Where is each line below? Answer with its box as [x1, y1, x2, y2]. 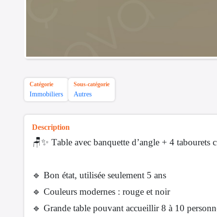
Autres [74, 91, 92, 98]
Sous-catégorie [74, 81, 109, 88]
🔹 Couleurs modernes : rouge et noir [32, 186, 170, 197]
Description [32, 123, 70, 132]
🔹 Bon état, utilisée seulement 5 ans [32, 170, 166, 181]
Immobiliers [30, 91, 63, 98]
